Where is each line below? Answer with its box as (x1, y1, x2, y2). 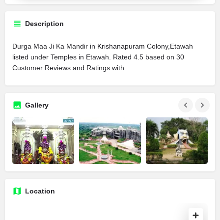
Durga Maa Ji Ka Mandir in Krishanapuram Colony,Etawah (12, 42, 193, 50)
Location (25, 187, 55, 195)
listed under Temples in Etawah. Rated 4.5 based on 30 (12, 53, 184, 61)
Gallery (25, 101, 49, 109)
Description (25, 20, 64, 27)
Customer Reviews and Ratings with (12, 64, 124, 72)
